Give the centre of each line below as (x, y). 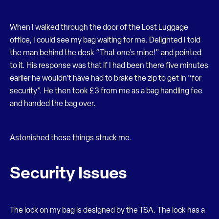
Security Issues (68, 174)
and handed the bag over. (53, 104)
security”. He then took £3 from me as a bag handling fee (106, 91)
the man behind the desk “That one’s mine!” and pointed (106, 53)
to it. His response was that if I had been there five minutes (109, 66)
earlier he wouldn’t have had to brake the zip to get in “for (106, 79)
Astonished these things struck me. (71, 138)
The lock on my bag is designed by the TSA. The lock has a (107, 211)
